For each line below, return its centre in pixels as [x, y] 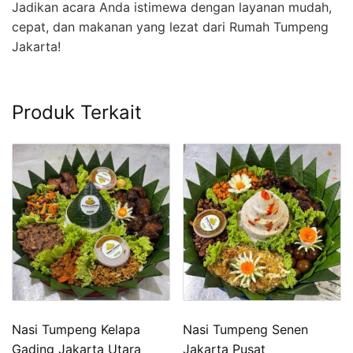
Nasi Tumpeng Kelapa [76, 330]
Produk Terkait [77, 112]
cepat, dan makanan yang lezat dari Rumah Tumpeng [170, 26]
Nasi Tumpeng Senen [246, 330]
